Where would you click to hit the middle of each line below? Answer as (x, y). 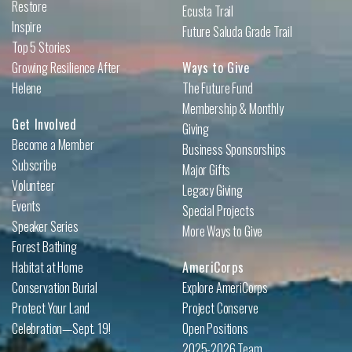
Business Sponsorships (234, 149)
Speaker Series (45, 226)
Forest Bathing (44, 246)
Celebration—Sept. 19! (61, 328)
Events (27, 205)
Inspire (27, 26)
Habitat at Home (48, 267)
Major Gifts (207, 169)
